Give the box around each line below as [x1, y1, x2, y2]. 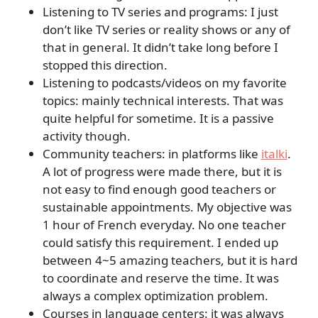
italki [261, 146, 287, 163]
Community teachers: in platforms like [42, 146, 261, 163]
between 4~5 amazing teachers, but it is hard [42, 252, 297, 269]
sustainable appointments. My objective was [42, 199, 292, 216]
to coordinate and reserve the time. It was [42, 270, 279, 287]
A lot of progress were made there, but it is [42, 163, 282, 180]
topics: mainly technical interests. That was [42, 92, 283, 109]
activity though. [42, 128, 131, 145]
